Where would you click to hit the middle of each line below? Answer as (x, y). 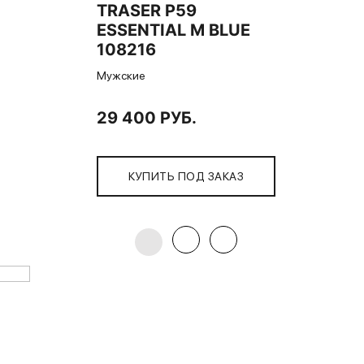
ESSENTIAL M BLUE (173, 30)
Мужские (121, 76)
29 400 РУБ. (146, 118)
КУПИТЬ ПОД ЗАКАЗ (186, 176)
